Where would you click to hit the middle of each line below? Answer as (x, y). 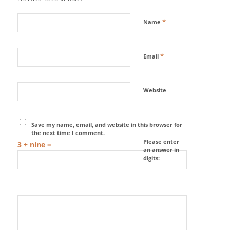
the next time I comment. (68, 133)
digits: (151, 158)
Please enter (161, 142)
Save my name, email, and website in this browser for (107, 125)
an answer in (161, 150)
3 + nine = (34, 145)
